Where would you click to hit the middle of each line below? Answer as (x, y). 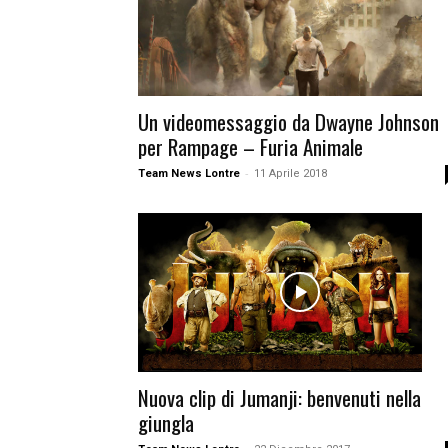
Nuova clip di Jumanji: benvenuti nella (279, 398)
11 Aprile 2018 (290, 173)
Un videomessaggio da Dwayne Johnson (288, 121)
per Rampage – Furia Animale (250, 146)
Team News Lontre (189, 173)
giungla (166, 423)
